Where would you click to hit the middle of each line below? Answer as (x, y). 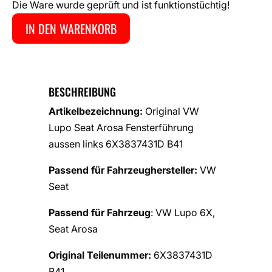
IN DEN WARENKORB (71, 29)
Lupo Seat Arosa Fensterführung (121, 128)
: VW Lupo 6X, (183, 213)
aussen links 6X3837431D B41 (116, 144)
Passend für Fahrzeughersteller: (124, 170)
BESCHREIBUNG (82, 92)
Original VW (172, 111)
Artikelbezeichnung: (97, 111)
